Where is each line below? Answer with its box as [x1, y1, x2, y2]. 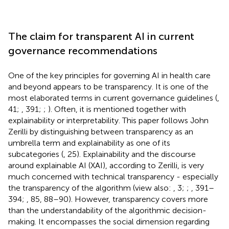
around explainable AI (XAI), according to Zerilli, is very [8, 160, 204, 170]
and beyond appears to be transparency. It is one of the [8, 81, 209, 91]
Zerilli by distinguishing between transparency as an [8, 126, 193, 136]
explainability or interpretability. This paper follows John [8, 115, 209, 125]
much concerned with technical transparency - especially [8, 171, 218, 181]
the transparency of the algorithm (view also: [8, 182, 173, 193]
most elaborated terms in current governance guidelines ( [8, 93, 217, 103]
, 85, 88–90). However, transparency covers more [27, 194, 208, 204]
